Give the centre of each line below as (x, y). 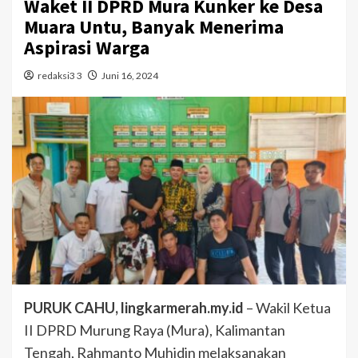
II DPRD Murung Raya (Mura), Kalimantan (155, 330)
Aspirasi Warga (87, 48)
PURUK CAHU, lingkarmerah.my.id (134, 308)
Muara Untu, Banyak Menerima (154, 27)
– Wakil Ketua (287, 308)
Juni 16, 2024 (130, 76)
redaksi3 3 (60, 76)
